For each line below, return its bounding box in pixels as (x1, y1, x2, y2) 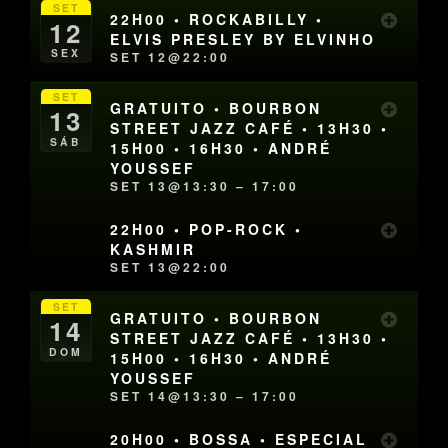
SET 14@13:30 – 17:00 (110, 386, 300, 405)
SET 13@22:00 (110, 257, 231, 276)
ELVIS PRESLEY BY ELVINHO (110, 29, 377, 50)
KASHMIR (110, 238, 197, 259)
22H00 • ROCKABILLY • (110, 9, 325, 30)
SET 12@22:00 (110, 48, 231, 67)
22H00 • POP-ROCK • (110, 218, 304, 239)
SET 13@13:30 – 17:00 (110, 176, 300, 195)
